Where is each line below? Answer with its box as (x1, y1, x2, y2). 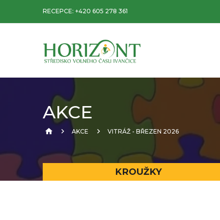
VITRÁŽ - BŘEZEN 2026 (108, 128, 179, 135)
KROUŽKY (114, 166, 162, 178)
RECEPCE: (43, 7, 75, 15)
